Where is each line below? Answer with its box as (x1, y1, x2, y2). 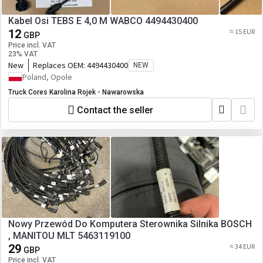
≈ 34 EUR (230, 242, 255, 251)
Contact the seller (76, 104, 153, 116)
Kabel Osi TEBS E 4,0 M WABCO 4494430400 (8, 15, 198, 26)
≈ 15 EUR (230, 27, 255, 36)
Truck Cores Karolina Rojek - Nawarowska (8, 88, 144, 96)
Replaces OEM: (33, 60, 87, 70)
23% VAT (8, 50, 38, 58)
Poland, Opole (22, 72, 72, 82)
